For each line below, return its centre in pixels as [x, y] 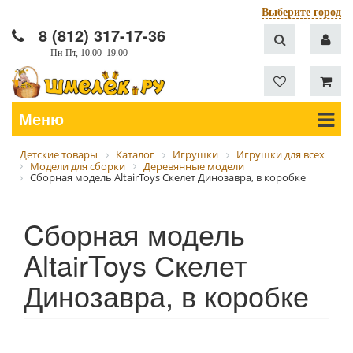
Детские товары [59, 154]
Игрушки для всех [281, 154]
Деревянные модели [194, 166]
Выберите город [301, 12]
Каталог [135, 154]
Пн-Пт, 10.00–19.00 [89, 53]
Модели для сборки [78, 166]
